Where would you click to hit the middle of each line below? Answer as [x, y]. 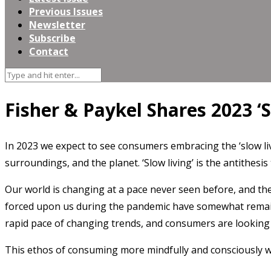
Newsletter [57, 25]
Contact [49, 51]
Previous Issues [66, 11]
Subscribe [52, 38]
